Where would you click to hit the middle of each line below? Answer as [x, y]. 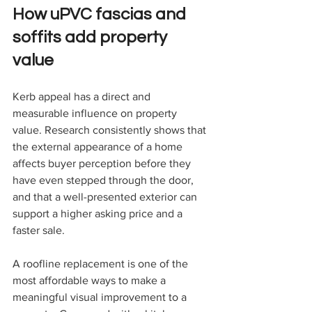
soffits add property [92, 38]
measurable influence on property [96, 114]
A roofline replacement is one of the [102, 264]
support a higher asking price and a [99, 214]
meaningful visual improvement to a [101, 297]
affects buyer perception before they [103, 164]
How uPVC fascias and [101, 15]
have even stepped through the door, [104, 180]
